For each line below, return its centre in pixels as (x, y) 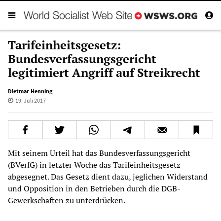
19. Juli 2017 (30, 100)
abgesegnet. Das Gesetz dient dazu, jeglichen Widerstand (108, 176)
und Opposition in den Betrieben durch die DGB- (94, 188)
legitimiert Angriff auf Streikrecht (104, 72)
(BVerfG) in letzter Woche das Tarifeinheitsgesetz (94, 165)
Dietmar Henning (30, 91)
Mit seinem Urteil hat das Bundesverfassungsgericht (99, 153)
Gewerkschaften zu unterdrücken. (67, 200)
